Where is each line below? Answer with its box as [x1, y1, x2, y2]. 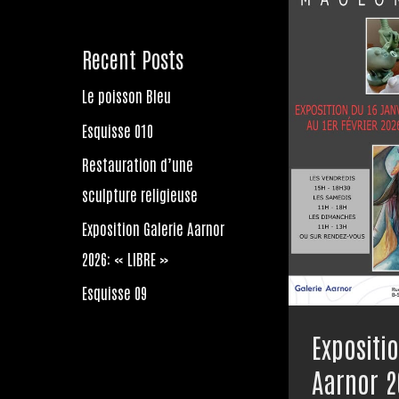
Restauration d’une [82, 153, 193, 174]
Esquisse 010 [82, 119, 153, 140]
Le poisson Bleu [82, 85, 171, 106]
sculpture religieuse [82, 183, 198, 204]
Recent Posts [82, 45, 183, 73]
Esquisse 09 [82, 282, 147, 303]
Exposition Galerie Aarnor [82, 218, 224, 239]
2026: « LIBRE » [82, 248, 168, 269]
